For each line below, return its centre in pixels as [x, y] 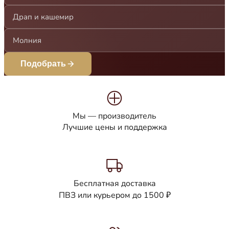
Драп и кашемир [43, 17]
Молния [27, 41]
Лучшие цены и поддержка [114, 128]
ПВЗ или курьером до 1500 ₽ [114, 196]
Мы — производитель [114, 116]
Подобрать [43, 64]
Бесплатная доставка [114, 184]
